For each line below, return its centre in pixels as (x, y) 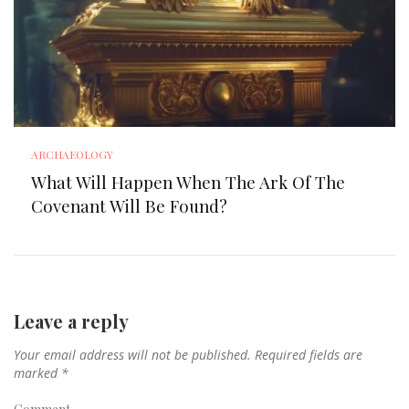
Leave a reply (71, 320)
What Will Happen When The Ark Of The (189, 182)
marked (37, 372)
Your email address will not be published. (132, 354)
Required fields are (309, 354)
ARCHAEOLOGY (73, 154)
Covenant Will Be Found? (132, 205)
